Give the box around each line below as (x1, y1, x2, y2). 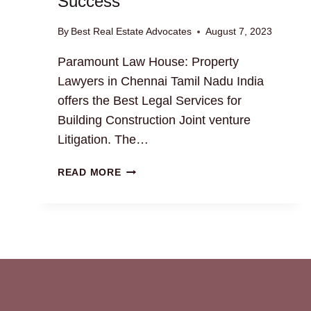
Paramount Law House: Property (58, 55, 239, 69)
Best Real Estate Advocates (71, 26, 192, 37)
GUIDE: (120, 227, 158, 239)
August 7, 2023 (205, 26, 273, 37)
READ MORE (58, 167, 121, 178)
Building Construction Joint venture (58, 113, 251, 128)
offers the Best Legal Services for (58, 94, 242, 108)
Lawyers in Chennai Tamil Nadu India (58, 74, 264, 89)
